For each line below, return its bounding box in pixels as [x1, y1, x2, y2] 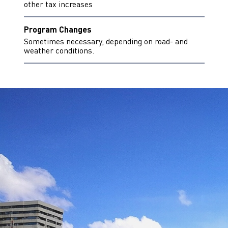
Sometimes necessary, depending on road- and [23, 36, 188, 46]
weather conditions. [23, 45, 94, 55]
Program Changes [23, 24, 92, 35]
